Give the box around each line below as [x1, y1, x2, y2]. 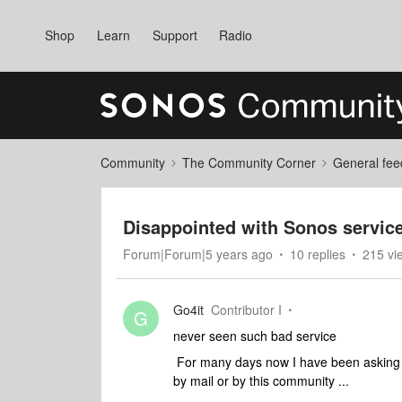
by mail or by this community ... [173, 371, 349, 389]
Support [152, 26, 197, 44]
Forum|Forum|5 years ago [123, 245, 273, 263]
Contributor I [211, 301, 282, 319]
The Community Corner [182, 153, 316, 171]
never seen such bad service [173, 327, 336, 345]
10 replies [290, 245, 345, 263]
